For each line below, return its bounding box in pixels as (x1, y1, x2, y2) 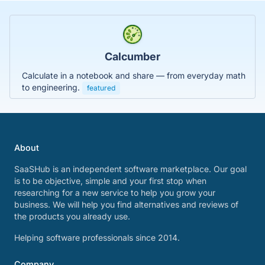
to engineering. (22, 82, 82, 93)
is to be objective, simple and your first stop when (14, 176, 206, 186)
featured (87, 83, 115, 93)
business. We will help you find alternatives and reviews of (14, 199, 238, 210)
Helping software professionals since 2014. (14, 232, 180, 243)
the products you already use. (14, 211, 130, 222)
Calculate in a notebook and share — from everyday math (22, 70, 245, 81)
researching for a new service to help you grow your (14, 188, 215, 198)
